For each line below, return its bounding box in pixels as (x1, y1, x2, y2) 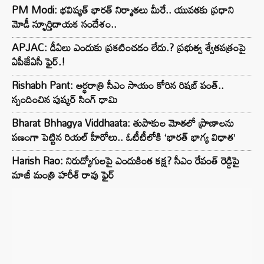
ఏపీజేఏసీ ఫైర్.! (12, 52, 65, 71)
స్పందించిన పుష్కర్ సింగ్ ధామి (12, 90, 118, 109)
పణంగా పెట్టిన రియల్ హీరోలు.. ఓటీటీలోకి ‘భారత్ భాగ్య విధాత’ (12, 127, 235, 147)
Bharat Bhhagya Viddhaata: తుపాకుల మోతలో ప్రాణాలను (12, 113, 234, 133)
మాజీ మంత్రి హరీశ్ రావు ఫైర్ (12, 165, 114, 184)
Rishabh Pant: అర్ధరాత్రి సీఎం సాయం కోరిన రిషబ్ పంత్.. (12, 75, 224, 95)
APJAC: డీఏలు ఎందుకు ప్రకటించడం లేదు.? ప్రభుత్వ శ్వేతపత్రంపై (12, 38, 246, 57)
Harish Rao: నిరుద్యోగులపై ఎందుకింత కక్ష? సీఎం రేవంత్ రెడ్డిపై (12, 151, 239, 170)
